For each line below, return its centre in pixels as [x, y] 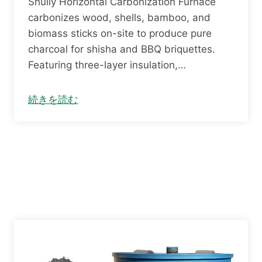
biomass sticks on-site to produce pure [120, 33]
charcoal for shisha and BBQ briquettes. [122, 49]
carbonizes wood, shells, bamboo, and [119, 18]
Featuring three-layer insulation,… [107, 65]
